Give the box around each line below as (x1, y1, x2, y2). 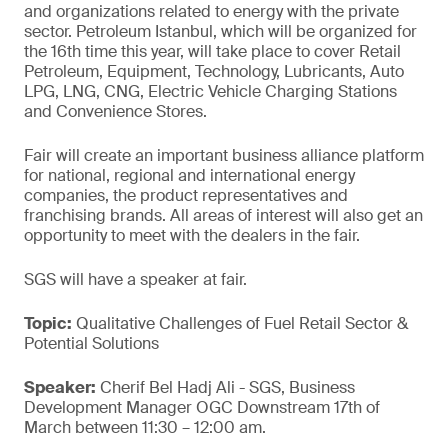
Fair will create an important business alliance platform (24, 145, 424, 166)
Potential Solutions (24, 333, 159, 354)
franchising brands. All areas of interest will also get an (24, 205, 423, 226)
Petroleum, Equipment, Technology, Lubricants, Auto (24, 61, 404, 82)
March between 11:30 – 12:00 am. (24, 417, 266, 438)
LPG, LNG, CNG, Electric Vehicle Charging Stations (24, 81, 397, 102)
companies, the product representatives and (24, 185, 348, 206)
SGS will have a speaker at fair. (24, 269, 247, 290)
